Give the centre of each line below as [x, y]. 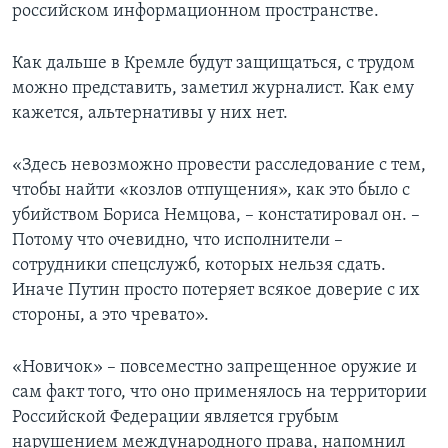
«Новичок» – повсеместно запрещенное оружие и [214, 368]
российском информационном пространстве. [195, 12]
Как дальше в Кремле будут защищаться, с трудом [213, 64]
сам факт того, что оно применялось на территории [219, 393]
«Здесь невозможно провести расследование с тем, [219, 166]
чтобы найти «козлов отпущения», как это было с [211, 191]
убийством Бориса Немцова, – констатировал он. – [216, 216]
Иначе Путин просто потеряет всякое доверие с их [216, 291]
